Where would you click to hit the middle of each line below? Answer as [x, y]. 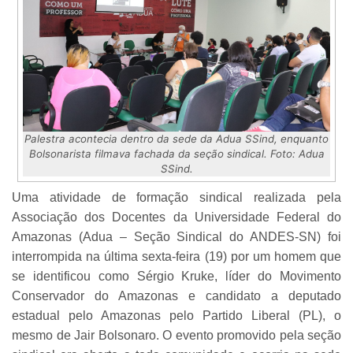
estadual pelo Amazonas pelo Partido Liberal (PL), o [176, 315]
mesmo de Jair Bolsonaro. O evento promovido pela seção [176, 335]
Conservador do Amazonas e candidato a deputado [176, 295]
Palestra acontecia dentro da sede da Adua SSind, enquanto [176, 138]
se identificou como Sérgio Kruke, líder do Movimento [176, 276]
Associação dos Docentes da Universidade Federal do [176, 217]
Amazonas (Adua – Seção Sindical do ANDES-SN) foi [176, 236]
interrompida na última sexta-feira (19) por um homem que [176, 256]
